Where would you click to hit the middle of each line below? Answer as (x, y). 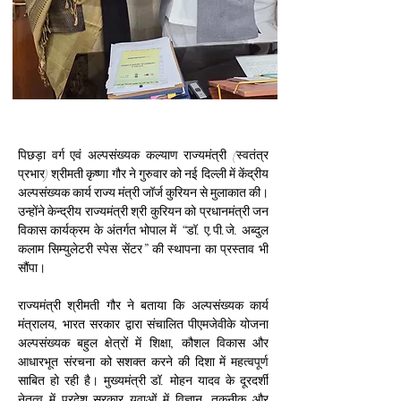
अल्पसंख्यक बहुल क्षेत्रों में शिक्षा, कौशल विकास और (143, 343)
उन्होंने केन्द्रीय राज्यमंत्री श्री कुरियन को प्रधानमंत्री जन (143, 212)
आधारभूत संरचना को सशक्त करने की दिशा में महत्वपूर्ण (143, 362)
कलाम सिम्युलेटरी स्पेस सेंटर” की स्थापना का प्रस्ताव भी (143, 249)
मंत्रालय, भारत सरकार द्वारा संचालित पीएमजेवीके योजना (143, 324)
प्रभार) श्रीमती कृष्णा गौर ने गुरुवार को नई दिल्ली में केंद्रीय (143, 174)
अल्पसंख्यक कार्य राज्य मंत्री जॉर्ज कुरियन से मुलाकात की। (143, 193)
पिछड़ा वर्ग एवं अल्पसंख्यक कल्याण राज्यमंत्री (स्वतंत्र (143, 155)
